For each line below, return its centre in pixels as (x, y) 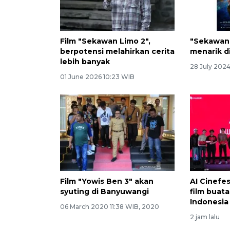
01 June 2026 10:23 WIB (97, 76)
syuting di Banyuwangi (104, 191)
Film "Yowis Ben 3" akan (107, 181)
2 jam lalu (205, 217)
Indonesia (209, 202)
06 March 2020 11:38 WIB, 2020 (110, 206)
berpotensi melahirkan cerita (117, 51)
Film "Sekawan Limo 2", (105, 41)
